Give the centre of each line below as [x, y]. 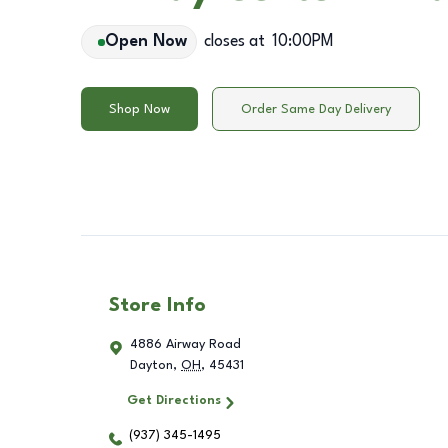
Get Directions [173, 401]
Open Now [145, 42]
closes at [234, 42]
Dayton [151, 366]
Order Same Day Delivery [316, 109]
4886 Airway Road [185, 345]
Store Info [157, 306]
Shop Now [139, 109]
